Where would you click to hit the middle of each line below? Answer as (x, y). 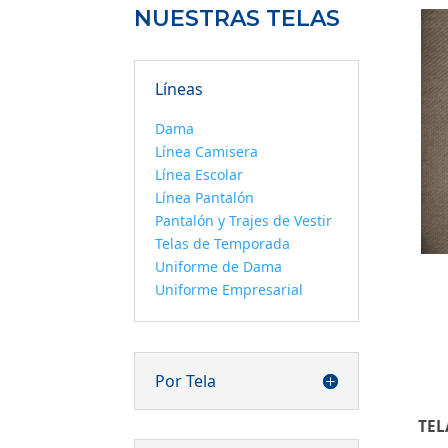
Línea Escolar (199, 175)
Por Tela (186, 380)
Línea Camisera (207, 152)
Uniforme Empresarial (229, 290)
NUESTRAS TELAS (237, 19)
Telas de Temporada (223, 244)
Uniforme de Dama (219, 267)
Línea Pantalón (205, 198)
